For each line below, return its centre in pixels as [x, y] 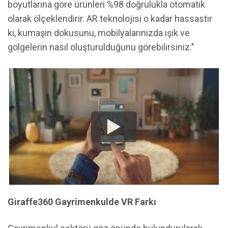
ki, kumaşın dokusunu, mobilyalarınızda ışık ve [99, 33]
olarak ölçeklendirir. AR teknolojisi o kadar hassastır [110, 18]
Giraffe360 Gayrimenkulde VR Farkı [82, 202]
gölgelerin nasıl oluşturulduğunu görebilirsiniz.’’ [101, 47]
